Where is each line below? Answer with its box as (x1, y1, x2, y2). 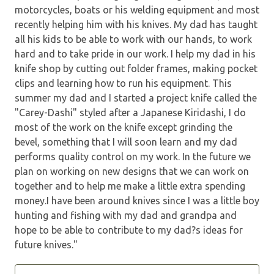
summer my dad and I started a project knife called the (15, 92, 257, 103)
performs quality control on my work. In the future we (15, 150, 251, 162)
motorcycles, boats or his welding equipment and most (15, 4, 259, 15)
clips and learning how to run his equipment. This (15, 77, 232, 89)
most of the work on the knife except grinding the (15, 121, 232, 133)
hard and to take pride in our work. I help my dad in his (15, 48, 256, 59)
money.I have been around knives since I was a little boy (15, 194, 259, 206)
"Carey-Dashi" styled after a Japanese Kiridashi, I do (15, 106, 246, 118)
